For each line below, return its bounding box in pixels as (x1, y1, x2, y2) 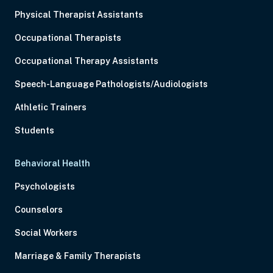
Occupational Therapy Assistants (15, 56, 158, 66)
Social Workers (15, 228, 77, 238)
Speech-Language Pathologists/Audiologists (15, 79, 208, 89)
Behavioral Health (15, 158, 90, 168)
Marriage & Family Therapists (15, 251, 141, 261)
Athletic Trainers (15, 102, 87, 112)
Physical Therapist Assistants (15, 10, 143, 19)
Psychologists (15, 182, 75, 191)
